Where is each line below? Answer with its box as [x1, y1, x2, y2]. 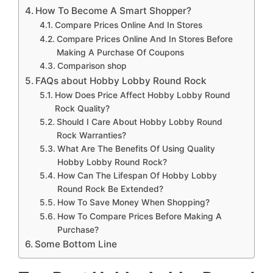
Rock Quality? [54, 103, 110, 113]
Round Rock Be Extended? [57, 183, 163, 194]
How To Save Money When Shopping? [57, 197, 210, 207]
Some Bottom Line [35, 238, 118, 250]
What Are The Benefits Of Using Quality [57, 143, 215, 154]
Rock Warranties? [56, 130, 126, 140]
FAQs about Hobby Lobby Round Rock [35, 74, 207, 87]
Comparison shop [57, 60, 127, 71]
